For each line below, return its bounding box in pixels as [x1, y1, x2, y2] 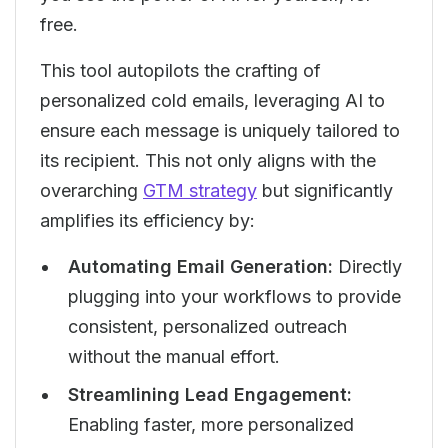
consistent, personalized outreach [68, 316, 347, 337]
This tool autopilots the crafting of [40, 60, 321, 81]
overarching [40, 180, 143, 201]
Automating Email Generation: [68, 256, 333, 277]
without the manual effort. [68, 346, 280, 367]
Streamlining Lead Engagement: [68, 384, 352, 405]
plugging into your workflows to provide [68, 286, 401, 307]
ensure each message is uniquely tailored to [40, 120, 400, 141]
